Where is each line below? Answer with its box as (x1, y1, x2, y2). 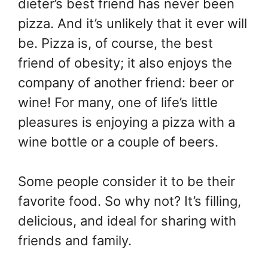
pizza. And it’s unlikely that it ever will (18, 15, 247, 31)
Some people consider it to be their (18, 173, 235, 189)
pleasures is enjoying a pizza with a (18, 114, 235, 130)
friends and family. (18, 232, 132, 248)
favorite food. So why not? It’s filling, (18, 193, 241, 209)
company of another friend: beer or (18, 74, 234, 90)
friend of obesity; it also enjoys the (18, 54, 232, 71)
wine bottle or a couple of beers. (18, 133, 218, 150)
